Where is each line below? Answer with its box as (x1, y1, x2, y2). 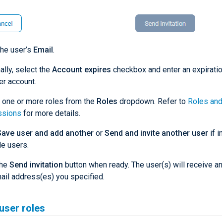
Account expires (52, 65, 111, 75)
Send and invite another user (105, 128, 208, 138)
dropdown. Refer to (117, 97, 188, 107)
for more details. (21, 109, 80, 118)
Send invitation (9, 160, 63, 170)
